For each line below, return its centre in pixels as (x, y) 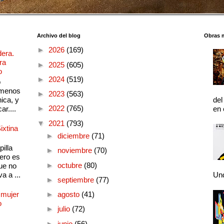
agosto (69, 194)
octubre (70, 165)
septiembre (76, 179)
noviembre (75, 150)
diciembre (74, 136)
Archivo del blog (58, 35)
